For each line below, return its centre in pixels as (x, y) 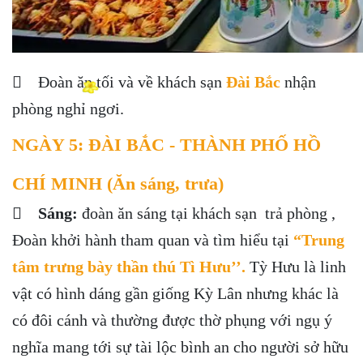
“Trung (319, 239)
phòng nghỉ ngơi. (70, 108)
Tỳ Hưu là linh (296, 266)
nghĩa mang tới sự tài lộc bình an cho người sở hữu (180, 346)
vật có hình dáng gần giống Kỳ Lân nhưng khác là (175, 293)
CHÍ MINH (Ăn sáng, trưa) (118, 183)
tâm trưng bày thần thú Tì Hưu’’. (129, 266)
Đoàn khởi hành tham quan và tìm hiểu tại (153, 239)
